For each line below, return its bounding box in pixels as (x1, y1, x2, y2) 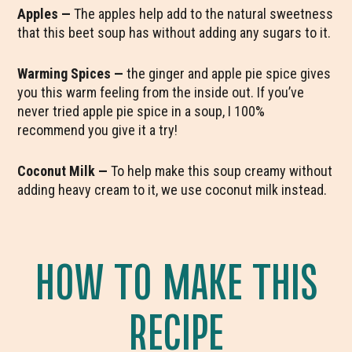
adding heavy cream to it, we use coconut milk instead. (17, 181, 328, 199)
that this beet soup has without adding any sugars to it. (17, 24, 332, 42)
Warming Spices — (17, 65, 124, 82)
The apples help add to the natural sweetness (71, 5, 334, 23)
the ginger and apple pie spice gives (123, 65, 332, 82)
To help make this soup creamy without (111, 163, 333, 180)
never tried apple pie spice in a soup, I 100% (17, 103, 266, 120)
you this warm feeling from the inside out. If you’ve (17, 84, 305, 101)
